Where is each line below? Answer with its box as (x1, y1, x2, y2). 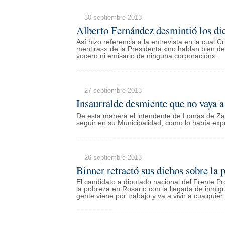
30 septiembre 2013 (84, 13, 142, 21)
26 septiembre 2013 (84, 153, 142, 161)
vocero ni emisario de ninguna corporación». (76, 52, 218, 60)
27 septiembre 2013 (84, 87, 142, 95)
